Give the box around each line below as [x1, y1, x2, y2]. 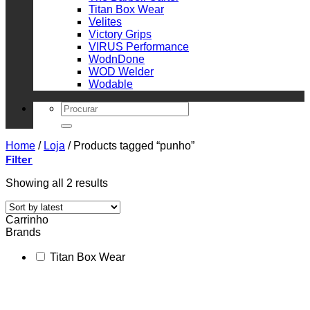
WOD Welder [89, 66, 154, 78]
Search [60, 101, 95, 113]
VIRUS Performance [89, 41, 189, 53]
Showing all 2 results [6, 177, 108, 190]
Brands [6, 226, 41, 239]
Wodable [89, 78, 133, 91]
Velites [89, 16, 122, 28]
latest [107, 201, 134, 214]
